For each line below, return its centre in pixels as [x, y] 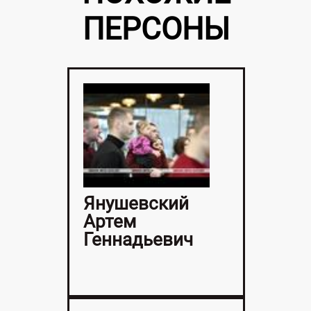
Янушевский [136, 204]
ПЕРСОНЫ [156, 29]
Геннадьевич [138, 240]
